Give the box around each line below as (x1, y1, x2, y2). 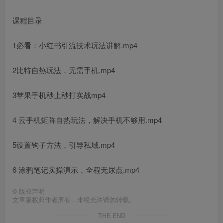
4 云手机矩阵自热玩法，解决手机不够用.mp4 (12, 114, 162, 125)
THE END (98, 211, 125, 220)
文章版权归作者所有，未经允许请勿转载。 (12, 195, 135, 204)
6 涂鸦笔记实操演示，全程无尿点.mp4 (12, 164, 139, 175)
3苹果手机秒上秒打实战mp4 (12, 89, 106, 100)
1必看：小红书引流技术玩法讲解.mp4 (12, 39, 137, 50)
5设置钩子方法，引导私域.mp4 (12, 139, 115, 150)
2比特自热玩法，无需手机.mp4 (12, 64, 115, 75)
